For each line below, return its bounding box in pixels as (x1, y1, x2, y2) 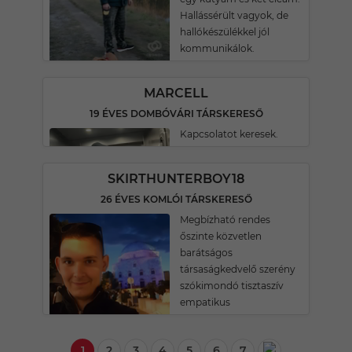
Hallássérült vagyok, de (180, 9, 288, 21)
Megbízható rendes (180, 214, 270, 225)
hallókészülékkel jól (180, 26, 269, 38)
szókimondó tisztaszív (180, 280, 284, 291)
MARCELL (144, 86, 208, 101)
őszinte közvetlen (180, 230, 262, 242)
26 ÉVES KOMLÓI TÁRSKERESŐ (100, 193, 252, 205)
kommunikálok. (180, 42, 255, 54)
